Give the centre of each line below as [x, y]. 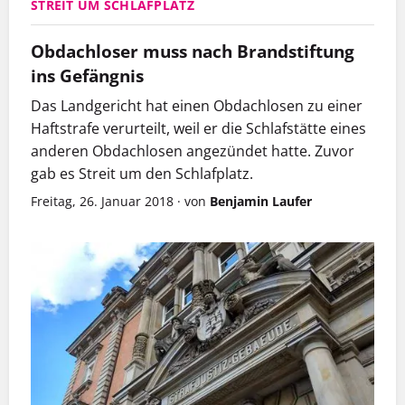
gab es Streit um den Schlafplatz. [142, 174]
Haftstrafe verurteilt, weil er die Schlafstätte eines [198, 129]
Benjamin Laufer [261, 202]
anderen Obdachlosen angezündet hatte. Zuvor [193, 151]
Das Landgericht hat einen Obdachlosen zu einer [197, 106]
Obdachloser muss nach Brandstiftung [193, 52]
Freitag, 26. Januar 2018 [102, 202]
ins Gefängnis [87, 76]
